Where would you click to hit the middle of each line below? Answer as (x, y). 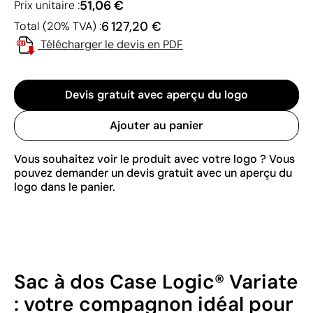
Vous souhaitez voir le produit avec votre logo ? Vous (154, 159)
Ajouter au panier (156, 125)
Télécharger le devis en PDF (112, 44)
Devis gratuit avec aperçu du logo (156, 94)
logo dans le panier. (65, 187)
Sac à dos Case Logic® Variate (156, 282)
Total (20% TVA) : (58, 26)
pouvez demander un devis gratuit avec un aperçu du (153, 173)
